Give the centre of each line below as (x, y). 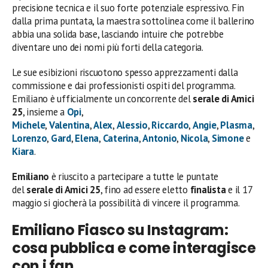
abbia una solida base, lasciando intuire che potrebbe (118, 34)
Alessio (132, 125)
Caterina (121, 138)
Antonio (160, 138)
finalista (208, 189)
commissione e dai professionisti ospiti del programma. (124, 85)
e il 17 (239, 189)
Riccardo (170, 125)
